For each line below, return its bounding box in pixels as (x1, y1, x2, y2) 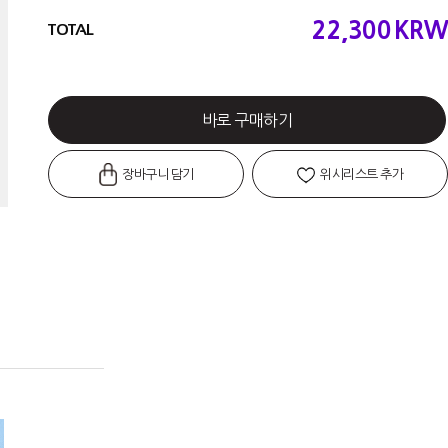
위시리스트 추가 (317, 167, 404, 182)
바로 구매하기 (201, 112, 293, 129)
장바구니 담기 (119, 167, 194, 182)
